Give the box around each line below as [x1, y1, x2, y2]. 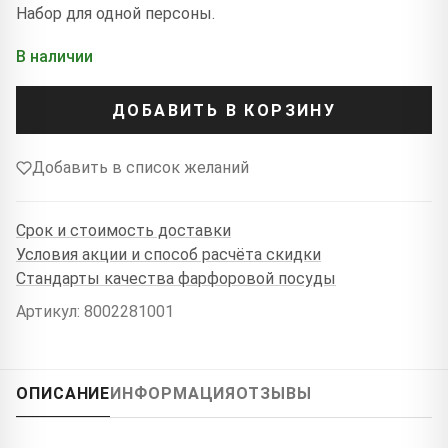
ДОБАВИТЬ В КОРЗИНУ [111, 100, 337, 120]
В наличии [16, 47, 93, 67]
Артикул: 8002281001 [16, 302, 174, 322]
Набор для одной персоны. [16, 4, 215, 24]
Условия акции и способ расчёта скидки [16, 244, 321, 264]
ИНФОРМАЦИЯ [110, 384, 237, 404]
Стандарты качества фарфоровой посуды [16, 268, 336, 288]
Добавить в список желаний [32, 158, 249, 178]
